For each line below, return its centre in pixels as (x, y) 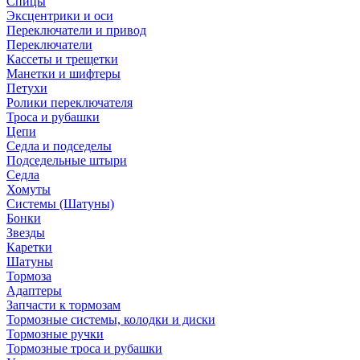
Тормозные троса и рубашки (84, 348)
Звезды (26, 233)
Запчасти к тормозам (63, 305)
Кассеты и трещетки (62, 59)
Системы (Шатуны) (60, 204)
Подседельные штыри (67, 160)
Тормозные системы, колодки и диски (111, 319)
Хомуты (29, 189)
